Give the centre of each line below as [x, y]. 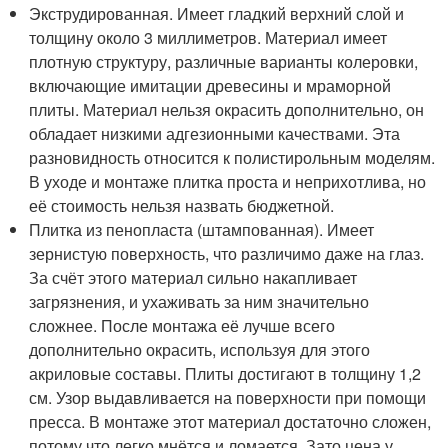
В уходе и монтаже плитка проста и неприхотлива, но [228, 181]
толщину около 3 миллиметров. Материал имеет [208, 37]
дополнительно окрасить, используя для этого [200, 349]
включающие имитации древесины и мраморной [210, 85]
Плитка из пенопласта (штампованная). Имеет [202, 229]
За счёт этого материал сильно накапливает [193, 277]
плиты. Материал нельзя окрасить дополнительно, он [227, 109]
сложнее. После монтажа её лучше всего [182, 325]
